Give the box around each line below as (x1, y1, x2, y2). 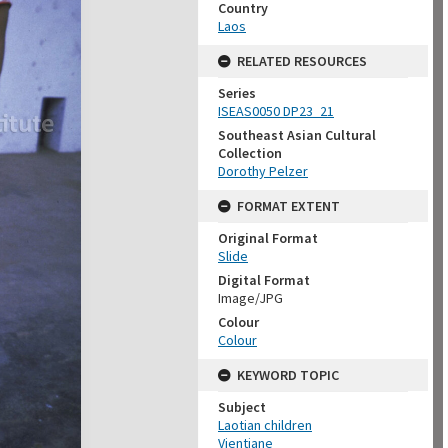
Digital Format (218, 271, 310, 289)
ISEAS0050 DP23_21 (218, 102, 334, 120)
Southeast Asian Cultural (218, 126, 376, 144)
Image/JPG (218, 289, 283, 307)
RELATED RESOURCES (237, 52, 367, 70)
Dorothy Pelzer (218, 162, 308, 180)
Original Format (218, 229, 318, 247)
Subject (218, 398, 266, 416)
